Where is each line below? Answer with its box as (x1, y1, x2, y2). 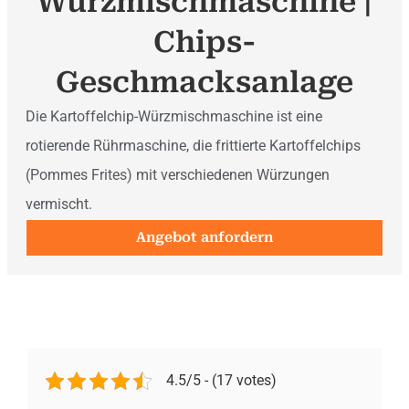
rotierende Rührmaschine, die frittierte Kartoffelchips (26, 136, 361, 154)
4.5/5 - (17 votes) (165, 371, 277, 389)
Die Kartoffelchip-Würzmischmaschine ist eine (26, 107, 322, 125)
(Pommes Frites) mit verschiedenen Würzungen (26, 165, 330, 184)
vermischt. (26, 194, 92, 213)
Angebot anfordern (136, 228, 273, 246)
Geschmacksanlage (56, 64, 353, 100)
